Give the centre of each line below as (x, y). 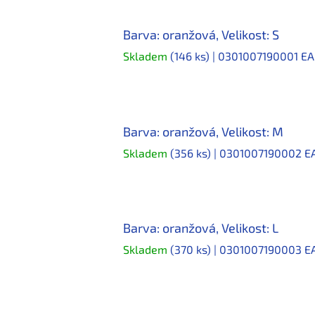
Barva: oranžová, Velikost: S (201, 35)
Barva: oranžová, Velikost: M (203, 131)
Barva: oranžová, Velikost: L (201, 228)
